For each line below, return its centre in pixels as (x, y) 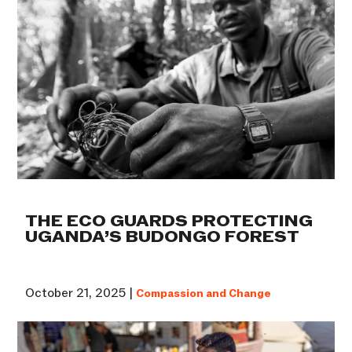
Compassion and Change (204, 293)
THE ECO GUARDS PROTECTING (169, 221)
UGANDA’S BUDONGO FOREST (163, 237)
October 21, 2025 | (81, 293)
